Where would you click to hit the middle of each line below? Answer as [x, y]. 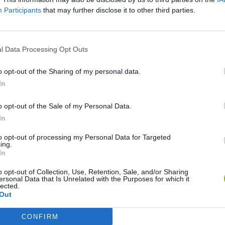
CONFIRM [40, 216]
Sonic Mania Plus [44, 158]
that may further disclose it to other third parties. [118, 10]
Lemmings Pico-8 [125, 158]
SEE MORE [47, 32]
